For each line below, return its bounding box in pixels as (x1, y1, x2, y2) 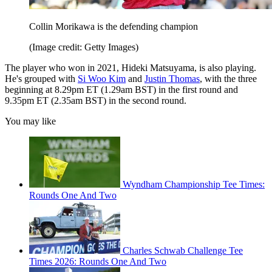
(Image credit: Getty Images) (29, 42, 138, 53)
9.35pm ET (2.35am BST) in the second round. (5, 95, 186, 106)
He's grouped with (5, 73, 78, 84)
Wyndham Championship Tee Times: (123, 179, 265, 190)
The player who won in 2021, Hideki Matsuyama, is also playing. (5, 63, 256, 73)
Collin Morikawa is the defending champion (29, 21, 198, 32)
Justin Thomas (144, 73, 200, 84)
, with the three (200, 73, 257, 84)
